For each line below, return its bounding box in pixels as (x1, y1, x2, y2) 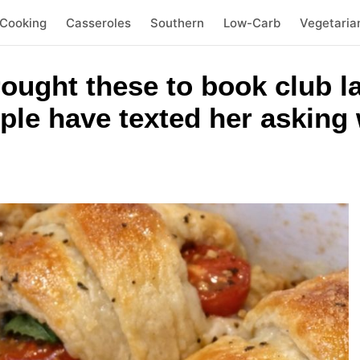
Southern (149, 14, 204, 31)
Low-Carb (223, 14, 280, 31)
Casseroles (65, 14, 131, 31)
